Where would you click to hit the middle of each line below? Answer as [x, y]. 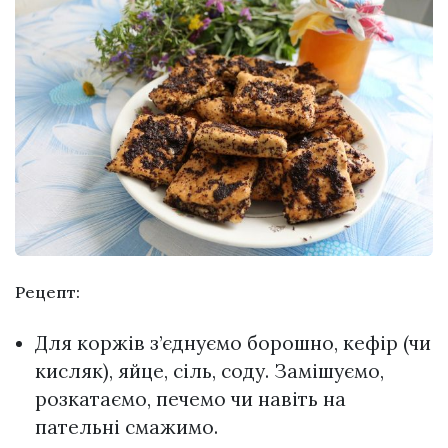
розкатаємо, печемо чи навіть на [190, 398]
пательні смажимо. [126, 426]
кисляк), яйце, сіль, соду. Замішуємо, [209, 370]
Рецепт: [47, 292]
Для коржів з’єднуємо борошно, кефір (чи [233, 342]
